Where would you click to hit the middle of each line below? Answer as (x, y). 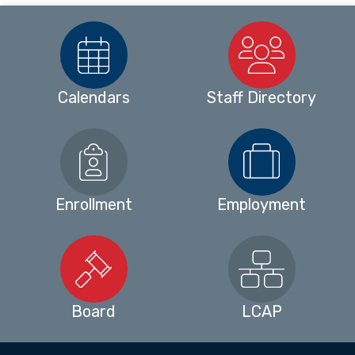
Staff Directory (261, 97)
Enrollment (94, 204)
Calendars (94, 97)
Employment (261, 204)
